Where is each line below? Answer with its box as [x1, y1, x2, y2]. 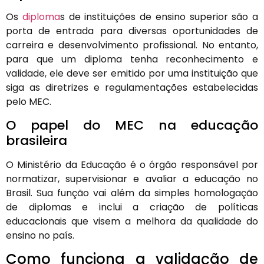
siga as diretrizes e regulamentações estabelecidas [6, 81, 258, 95]
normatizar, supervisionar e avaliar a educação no [6, 171, 258, 186]
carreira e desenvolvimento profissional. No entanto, [6, 38, 258, 52]
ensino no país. [6, 228, 74, 242]
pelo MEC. [6, 95, 51, 109]
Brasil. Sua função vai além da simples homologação [6, 186, 258, 200]
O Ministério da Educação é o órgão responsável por [6, 157, 258, 171]
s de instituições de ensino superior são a [60, 10, 258, 24]
